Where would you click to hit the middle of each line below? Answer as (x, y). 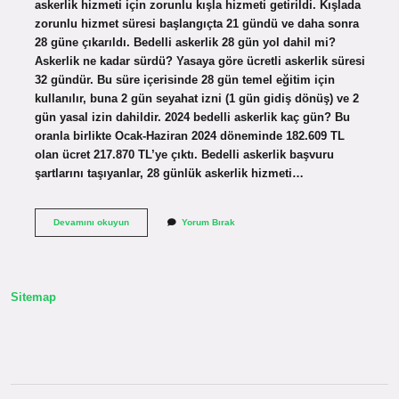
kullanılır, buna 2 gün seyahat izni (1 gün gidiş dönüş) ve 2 (196, 98)
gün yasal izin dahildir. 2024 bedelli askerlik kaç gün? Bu (192, 117)
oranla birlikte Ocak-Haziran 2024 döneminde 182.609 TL (189, 135)
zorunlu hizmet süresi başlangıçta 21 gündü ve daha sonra (196, 23)
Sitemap (33, 297)
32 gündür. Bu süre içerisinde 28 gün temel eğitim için (184, 79)
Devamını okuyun (91, 222)
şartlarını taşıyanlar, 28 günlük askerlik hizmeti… (169, 173)
